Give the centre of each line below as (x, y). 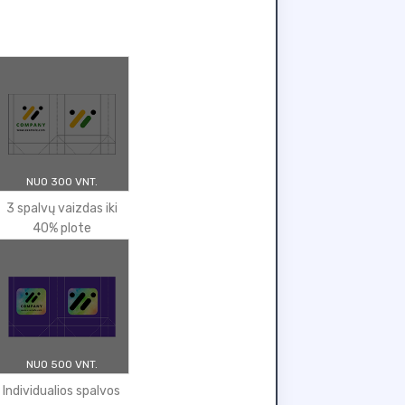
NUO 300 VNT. (61, 182)
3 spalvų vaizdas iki (61, 208)
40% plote (61, 228)
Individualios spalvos (61, 391)
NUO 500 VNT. (61, 364)
